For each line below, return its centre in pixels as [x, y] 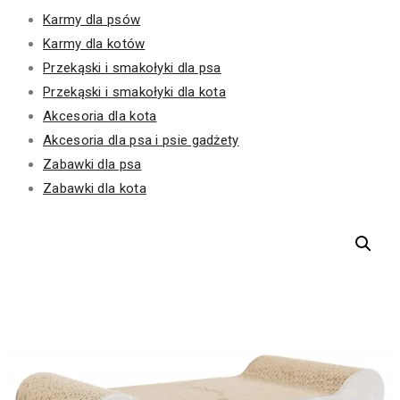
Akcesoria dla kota [100, 117]
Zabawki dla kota [95, 189]
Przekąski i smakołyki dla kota [134, 92]
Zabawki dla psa [92, 165]
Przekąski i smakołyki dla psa [132, 68]
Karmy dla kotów [94, 44]
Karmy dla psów [92, 20]
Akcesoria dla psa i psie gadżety [141, 141]
